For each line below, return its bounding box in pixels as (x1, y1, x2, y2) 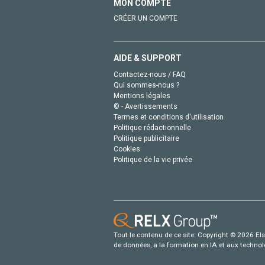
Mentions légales (114, 91, 170, 100)
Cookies (114, 144, 140, 153)
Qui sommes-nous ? (114, 80, 179, 89)
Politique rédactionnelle (114, 123, 191, 132)
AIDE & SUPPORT (114, 53, 182, 63)
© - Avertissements (114, 102, 177, 111)
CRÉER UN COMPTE (114, 14, 177, 22)
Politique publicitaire (114, 134, 179, 143)
